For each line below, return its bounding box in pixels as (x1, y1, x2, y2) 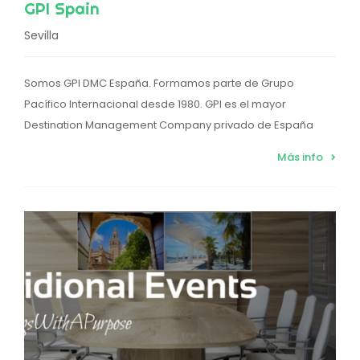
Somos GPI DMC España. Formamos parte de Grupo (24, 76, 294, 92)
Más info (277, 149, 323, 166)
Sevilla (24, 27, 59, 44)
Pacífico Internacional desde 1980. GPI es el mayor (24, 96, 286, 112)
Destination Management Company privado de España (24, 117, 313, 133)
